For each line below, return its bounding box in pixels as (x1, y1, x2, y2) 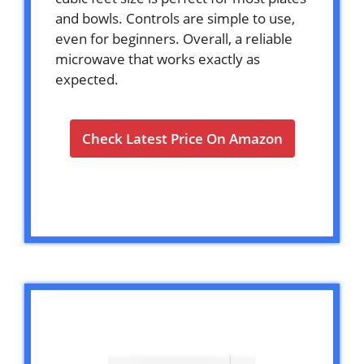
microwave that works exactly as (55, 50, 260, 69)
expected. (55, 70, 119, 89)
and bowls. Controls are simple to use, (55, 9, 295, 28)
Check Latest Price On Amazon (81, 129, 283, 149)
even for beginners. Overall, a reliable (55, 29, 292, 49)
